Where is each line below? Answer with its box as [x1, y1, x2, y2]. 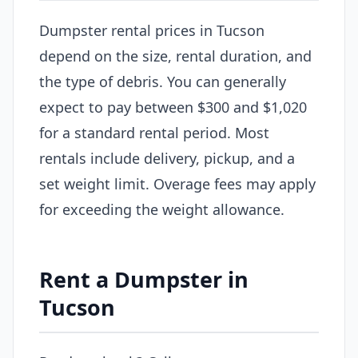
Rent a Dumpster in [39, 264, 249, 294]
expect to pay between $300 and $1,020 [39, 97, 307, 117]
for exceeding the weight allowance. [39, 199, 284, 219]
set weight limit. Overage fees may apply [39, 173, 316, 193]
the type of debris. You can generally [39, 71, 286, 91]
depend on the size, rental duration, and [39, 46, 312, 66]
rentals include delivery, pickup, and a [39, 148, 295, 168]
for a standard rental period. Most [39, 122, 269, 142]
